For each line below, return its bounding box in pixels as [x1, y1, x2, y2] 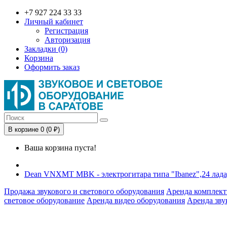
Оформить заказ [24, 63, 80, 71]
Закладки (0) [24, 45, 67, 53]
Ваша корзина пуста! [24, 143, 96, 152]
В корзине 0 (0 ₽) [8, 126, 60, 133]
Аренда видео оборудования [87, 196, 185, 205]
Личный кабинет [24, 17, 83, 26]
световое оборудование [4, 196, 85, 205]
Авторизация [45, 35, 90, 44]
